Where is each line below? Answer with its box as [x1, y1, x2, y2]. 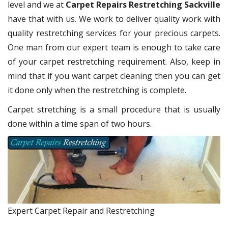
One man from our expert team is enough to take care [8, 42, 220, 53]
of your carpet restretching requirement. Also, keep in [8, 56, 220, 68]
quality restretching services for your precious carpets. [8, 27, 220, 39]
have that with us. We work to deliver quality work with [8, 13, 220, 25]
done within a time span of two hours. [8, 118, 152, 130]
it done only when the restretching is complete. [8, 84, 186, 96]
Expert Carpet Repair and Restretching [8, 205, 155, 216]
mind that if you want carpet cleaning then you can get [8, 70, 220, 82]
